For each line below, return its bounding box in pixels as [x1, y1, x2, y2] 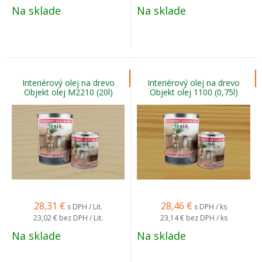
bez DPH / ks [185, 213, 227, 223]
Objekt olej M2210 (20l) [23, 87, 113, 98]
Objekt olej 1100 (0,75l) [149, 87, 238, 98]
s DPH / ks [194, 202, 227, 212]
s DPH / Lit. [67, 202, 102, 212]
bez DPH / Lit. [59, 213, 103, 223]
